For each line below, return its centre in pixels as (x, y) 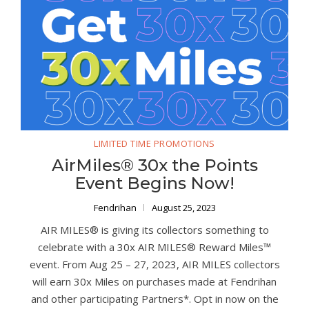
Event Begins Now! (154, 183)
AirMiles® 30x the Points (154, 165)
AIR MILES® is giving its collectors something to (154, 229)
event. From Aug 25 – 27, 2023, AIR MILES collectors (154, 264)
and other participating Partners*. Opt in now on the (154, 298)
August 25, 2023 (183, 207)
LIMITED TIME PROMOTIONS (154, 143)
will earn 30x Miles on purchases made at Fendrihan (154, 281)
